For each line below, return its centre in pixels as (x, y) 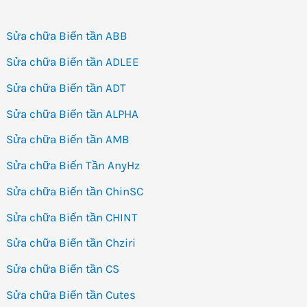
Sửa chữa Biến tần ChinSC (75, 191)
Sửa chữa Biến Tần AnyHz (73, 165)
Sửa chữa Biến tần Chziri (71, 243)
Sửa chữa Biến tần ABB (67, 36)
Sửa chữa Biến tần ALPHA (73, 113)
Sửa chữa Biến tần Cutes (71, 294)
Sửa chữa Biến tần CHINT (72, 217)
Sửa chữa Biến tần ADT (66, 87)
